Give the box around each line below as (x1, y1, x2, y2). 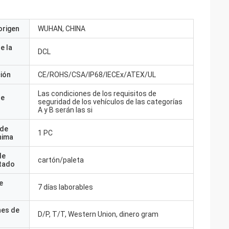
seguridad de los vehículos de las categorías (38, 98, 182, 106)
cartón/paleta (38, 156, 84, 164)
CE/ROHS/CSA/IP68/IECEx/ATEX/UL (38, 71, 156, 79)
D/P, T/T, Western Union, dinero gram (38, 210, 158, 218)
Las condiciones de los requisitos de (38, 89, 156, 98)
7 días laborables (38, 183, 93, 191)
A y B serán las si (38, 106, 93, 114)
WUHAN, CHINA (38, 25, 85, 33)
